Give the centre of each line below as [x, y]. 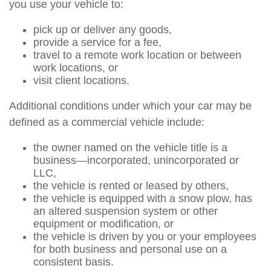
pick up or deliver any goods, [103, 30]
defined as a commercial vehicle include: [107, 122]
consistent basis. [73, 262]
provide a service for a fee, [97, 42]
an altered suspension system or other [126, 211]
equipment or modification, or [103, 224]
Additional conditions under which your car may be [130, 106]
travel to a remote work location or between [137, 55]
